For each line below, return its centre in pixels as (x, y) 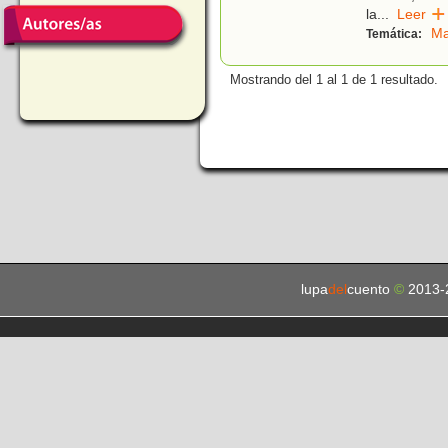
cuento (370, 289)
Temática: (395, 34)
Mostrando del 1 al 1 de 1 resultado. (334, 80)
